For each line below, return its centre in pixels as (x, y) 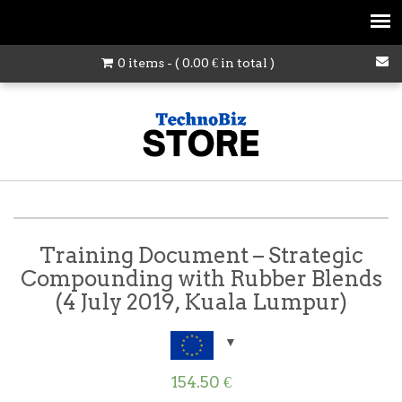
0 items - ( (148, 63)
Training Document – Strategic (201, 255)
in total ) (246, 63)
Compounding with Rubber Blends (201, 278)
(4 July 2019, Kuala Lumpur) (201, 301)
